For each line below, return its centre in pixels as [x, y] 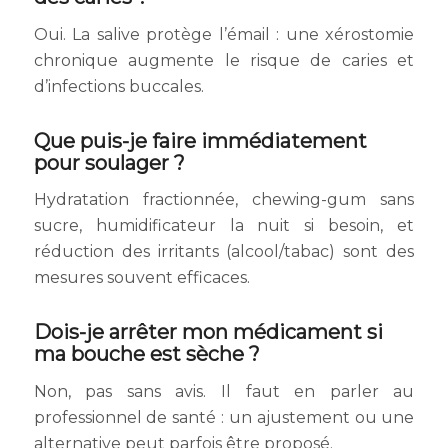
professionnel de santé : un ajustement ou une [224, 417]
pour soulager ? [109, 162]
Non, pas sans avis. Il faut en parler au [224, 391]
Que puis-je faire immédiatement [200, 140]
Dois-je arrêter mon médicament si [208, 332]
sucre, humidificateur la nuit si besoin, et [224, 226]
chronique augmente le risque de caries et [224, 60]
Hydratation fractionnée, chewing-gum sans [224, 200]
